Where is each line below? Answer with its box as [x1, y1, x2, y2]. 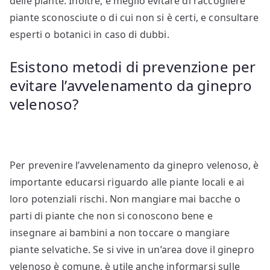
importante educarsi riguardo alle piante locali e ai [10, 175, 245, 189]
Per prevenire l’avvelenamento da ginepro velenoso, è [10, 159, 259, 172]
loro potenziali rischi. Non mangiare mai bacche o [10, 192, 240, 206]
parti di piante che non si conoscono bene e [10, 209, 213, 223]
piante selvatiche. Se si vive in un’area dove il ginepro [10, 243, 254, 257]
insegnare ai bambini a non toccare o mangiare [10, 226, 230, 240]
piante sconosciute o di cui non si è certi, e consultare [10, 11, 259, 25]
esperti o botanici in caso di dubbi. [10, 28, 169, 42]
